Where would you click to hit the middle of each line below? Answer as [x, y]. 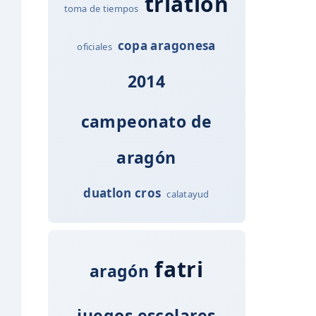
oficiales [95, 46]
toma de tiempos [101, 8]
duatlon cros [122, 193]
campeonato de [146, 121]
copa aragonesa [166, 45]
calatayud [188, 194]
